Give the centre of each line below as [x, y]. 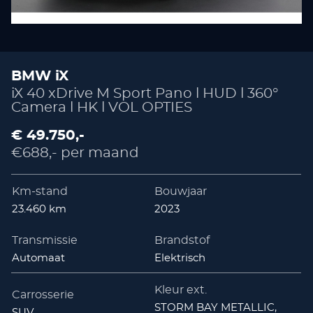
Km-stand [40, 191]
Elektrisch [180, 258]
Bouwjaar [180, 191]
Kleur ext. [180, 290]
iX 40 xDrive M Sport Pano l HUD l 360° [145, 93]
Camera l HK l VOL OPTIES [102, 107]
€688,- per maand [75, 153]
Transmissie [45, 240]
